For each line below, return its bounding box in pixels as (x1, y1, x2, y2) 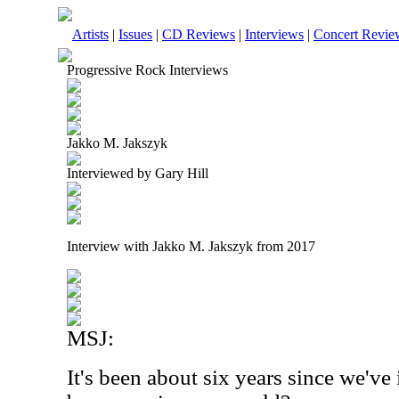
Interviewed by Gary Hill (67, 166, 208, 181)
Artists (72, 27, 109, 42)
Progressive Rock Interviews (67, 62, 228, 77)
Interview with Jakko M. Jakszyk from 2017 (67, 239, 315, 254)
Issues (118, 27, 152, 42)
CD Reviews (162, 27, 235, 42)
